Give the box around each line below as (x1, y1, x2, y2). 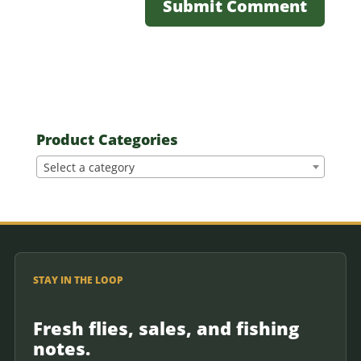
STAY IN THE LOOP (33, 273, 123, 287)
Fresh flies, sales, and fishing (33, 316, 299, 340)
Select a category (43, 160, 135, 175)
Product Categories (35, 129, 178, 149)
